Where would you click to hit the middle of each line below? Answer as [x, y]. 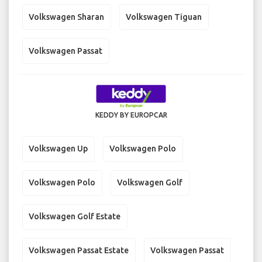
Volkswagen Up [58, 149]
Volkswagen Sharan [66, 17]
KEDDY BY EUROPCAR [131, 115]
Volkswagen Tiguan [164, 17]
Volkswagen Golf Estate [75, 217]
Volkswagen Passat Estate [79, 251]
